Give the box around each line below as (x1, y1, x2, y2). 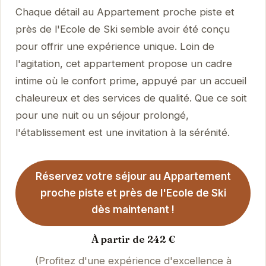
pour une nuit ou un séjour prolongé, (15, 109, 189, 121)
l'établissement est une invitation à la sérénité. (15, 126, 230, 138)
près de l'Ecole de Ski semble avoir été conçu (15, 23, 230, 35)
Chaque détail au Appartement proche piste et (15, 5, 235, 18)
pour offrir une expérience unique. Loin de (15, 40, 214, 52)
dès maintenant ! (91, 204, 175, 216)
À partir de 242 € (91, 233, 175, 246)
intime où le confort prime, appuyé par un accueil (15, 74, 246, 87)
